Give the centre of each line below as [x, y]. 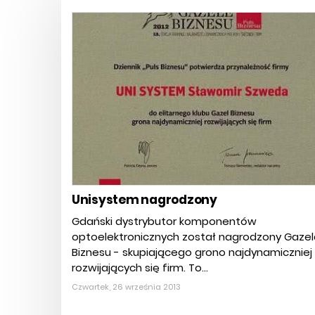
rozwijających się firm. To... [140, 268]
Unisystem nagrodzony [144, 200]
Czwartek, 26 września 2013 [126, 287]
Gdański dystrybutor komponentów [164, 221]
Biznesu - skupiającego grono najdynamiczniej [192, 252]
